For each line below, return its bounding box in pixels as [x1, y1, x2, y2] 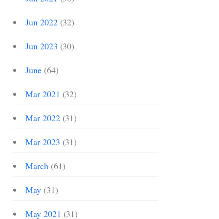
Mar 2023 [25, 136, 60, 148]
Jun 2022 [25, 16, 58, 28]
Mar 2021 [25, 88, 60, 100]
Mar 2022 [25, 112, 60, 124]
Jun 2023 [25, 40, 58, 52]
